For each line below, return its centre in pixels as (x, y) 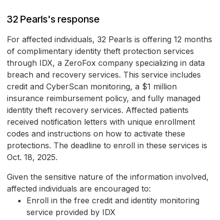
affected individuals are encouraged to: (79, 189)
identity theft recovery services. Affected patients (98, 110)
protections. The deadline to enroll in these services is (107, 146)
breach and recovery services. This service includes (104, 75)
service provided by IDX (71, 212)
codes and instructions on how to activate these (96, 134)
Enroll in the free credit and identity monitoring (113, 201)
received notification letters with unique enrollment (101, 122)
